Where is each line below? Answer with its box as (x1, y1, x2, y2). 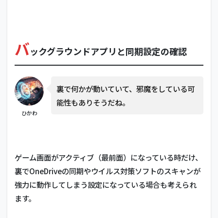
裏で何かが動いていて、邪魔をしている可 (56, 83, 195, 94)
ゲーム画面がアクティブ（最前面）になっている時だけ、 (15, 152, 202, 163)
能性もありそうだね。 (56, 97, 129, 108)
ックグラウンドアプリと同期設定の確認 (30, 45, 187, 57)
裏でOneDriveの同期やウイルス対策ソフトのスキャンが (15, 165, 200, 176)
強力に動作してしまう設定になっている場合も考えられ (15, 179, 197, 190)
